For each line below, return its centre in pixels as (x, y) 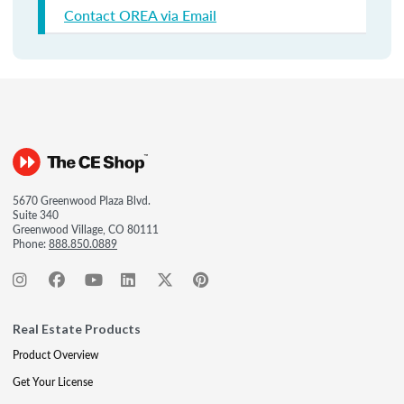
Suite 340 (36, 215)
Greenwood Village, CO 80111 (86, 230)
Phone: (31, 244)
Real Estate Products (77, 329)
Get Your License (53, 382)
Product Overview (55, 355)
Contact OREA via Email (140, 15)
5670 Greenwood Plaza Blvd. (82, 201)
